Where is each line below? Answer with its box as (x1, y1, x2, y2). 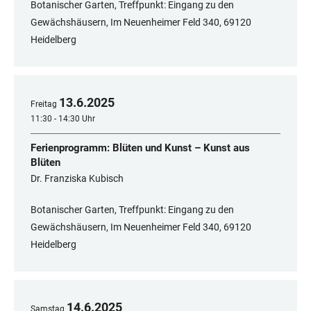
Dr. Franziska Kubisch (31, 173, 124, 185)
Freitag (31, 99, 57, 110)
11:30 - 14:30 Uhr (31, 114, 95, 124)
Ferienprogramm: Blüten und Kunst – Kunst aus (31, 142, 250, 155)
